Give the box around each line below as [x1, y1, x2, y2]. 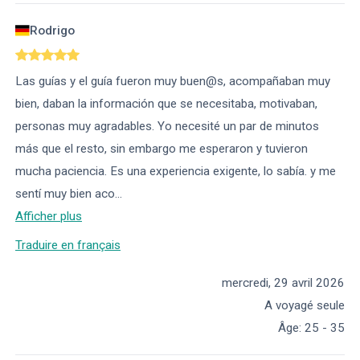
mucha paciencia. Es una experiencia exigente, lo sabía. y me [15, 164, 336, 179]
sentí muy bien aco [15, 186, 115, 202]
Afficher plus [15, 209, 82, 224]
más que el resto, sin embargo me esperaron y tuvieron [15, 141, 308, 157]
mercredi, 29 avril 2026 [222, 275, 345, 290]
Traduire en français [15, 237, 121, 252]
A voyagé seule [264, 297, 345, 313]
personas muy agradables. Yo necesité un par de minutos [15, 119, 319, 134]
